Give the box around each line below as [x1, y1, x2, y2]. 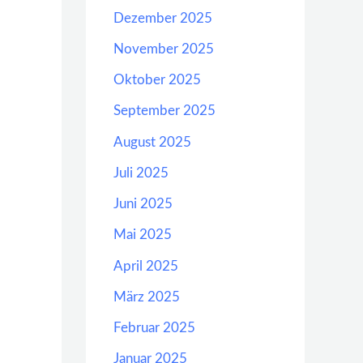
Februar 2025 [113, 321, 195, 335]
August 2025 [113, 135, 191, 149]
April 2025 [113, 258, 178, 273]
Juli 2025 [113, 165, 169, 180]
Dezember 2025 [113, 11, 212, 25]
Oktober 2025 [113, 73, 201, 87]
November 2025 [113, 41, 214, 56]
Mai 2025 [113, 228, 172, 242]
